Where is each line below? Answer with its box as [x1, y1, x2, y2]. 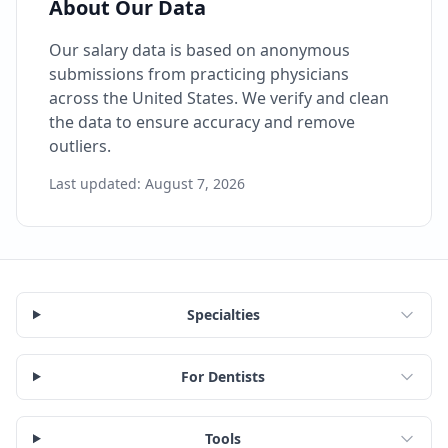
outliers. [49, 134, 111, 157]
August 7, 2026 [145, 173, 245, 193]
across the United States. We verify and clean [49, 86, 389, 109]
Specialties [186, 304, 260, 324]
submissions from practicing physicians [49, 62, 349, 85]
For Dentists [181, 366, 266, 386]
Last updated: [49, 173, 145, 193]
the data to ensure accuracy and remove [49, 110, 355, 133]
